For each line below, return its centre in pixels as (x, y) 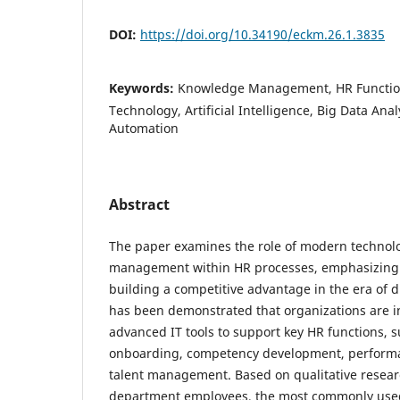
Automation (144, 128)
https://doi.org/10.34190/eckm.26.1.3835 (262, 34)
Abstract (139, 204)
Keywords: (143, 87)
